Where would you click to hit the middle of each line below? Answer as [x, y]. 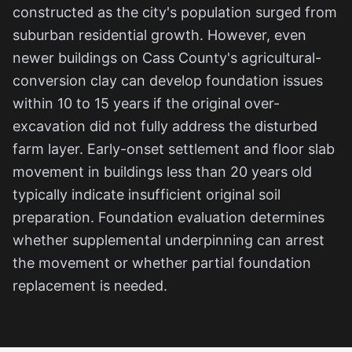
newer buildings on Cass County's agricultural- [167, 57]
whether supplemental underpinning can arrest [169, 240]
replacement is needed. [90, 285]
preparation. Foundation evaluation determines [169, 217]
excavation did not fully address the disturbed [165, 126]
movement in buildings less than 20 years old [162, 171]
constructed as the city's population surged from [175, 12]
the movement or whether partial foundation [162, 262]
